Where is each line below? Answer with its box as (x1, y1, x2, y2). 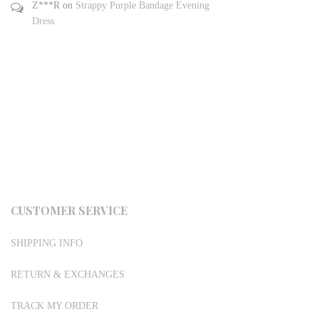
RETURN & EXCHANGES (11, 269, 125, 280)
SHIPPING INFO (11, 238, 83, 249)
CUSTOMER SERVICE (11, 203, 127, 218)
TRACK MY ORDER (11, 300, 98, 311)
